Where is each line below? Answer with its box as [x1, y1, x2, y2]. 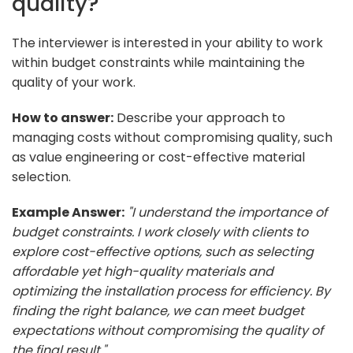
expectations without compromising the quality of [12, 321, 323, 340]
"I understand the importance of [128, 203, 327, 221]
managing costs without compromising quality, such [12, 128, 333, 147]
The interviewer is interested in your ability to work [12, 33, 323, 52]
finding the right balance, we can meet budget [12, 301, 304, 320]
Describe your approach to [113, 108, 285, 127]
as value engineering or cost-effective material [12, 147, 305, 166]
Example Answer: [12, 203, 124, 221]
